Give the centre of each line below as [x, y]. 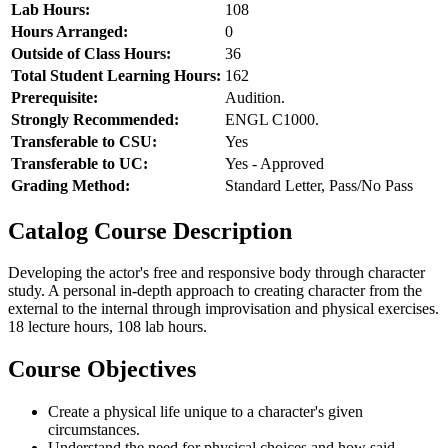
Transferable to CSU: [84, 141]
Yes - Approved [274, 163]
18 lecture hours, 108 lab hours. [107, 327]
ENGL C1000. [272, 119]
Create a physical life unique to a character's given [205, 412]
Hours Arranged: [69, 31]
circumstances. [94, 430]
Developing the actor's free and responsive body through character [216, 273]
